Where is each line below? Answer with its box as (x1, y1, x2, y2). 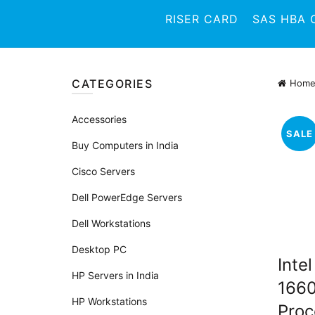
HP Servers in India (72, 269, 159, 281)
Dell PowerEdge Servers (72, 191, 182, 203)
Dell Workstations (72, 217, 150, 229)
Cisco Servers (72, 165, 135, 177)
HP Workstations (72, 295, 147, 307)
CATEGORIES (72, 77, 153, 91)
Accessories (72, 113, 127, 125)
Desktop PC (72, 243, 127, 255)
